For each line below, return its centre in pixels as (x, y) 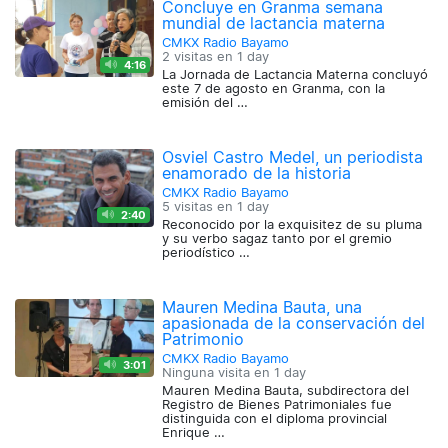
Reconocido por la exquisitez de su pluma (292, 225)
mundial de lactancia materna (274, 23)
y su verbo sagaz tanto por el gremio (277, 239)
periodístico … (206, 253)
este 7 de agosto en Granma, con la (274, 89)
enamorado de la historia (257, 173)
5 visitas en (200, 207)
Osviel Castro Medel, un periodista (293, 157)
